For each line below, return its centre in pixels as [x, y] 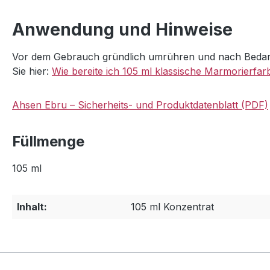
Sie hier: [32, 71]
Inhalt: [32, 206]
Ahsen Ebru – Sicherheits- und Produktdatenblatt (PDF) [140, 105]
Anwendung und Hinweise [122, 29]
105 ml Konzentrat [172, 206]
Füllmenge [48, 141]
